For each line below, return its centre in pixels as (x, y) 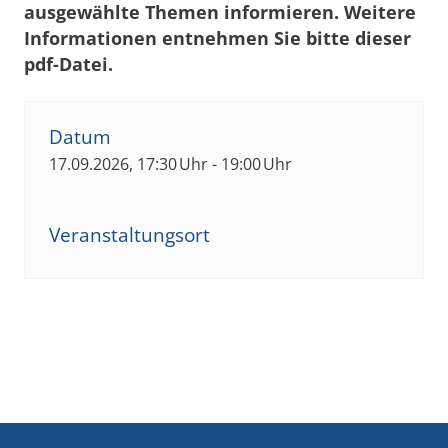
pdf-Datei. (68, 63)
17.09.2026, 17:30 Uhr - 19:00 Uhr (170, 163)
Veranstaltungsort (129, 234)
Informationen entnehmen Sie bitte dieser (217, 37)
